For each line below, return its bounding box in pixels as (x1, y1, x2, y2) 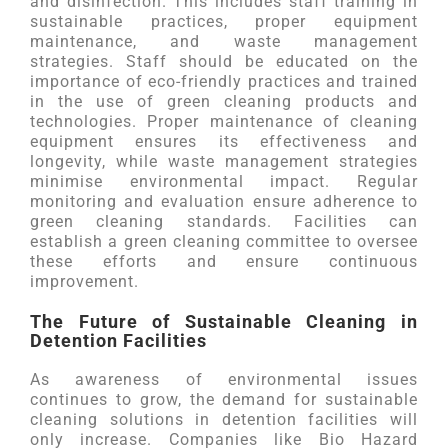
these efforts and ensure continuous (30, 252, 418, 271)
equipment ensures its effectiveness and (30, 132, 418, 151)
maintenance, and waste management (30, 32, 418, 51)
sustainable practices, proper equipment (30, 12, 418, 31)
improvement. (30, 272, 139, 291)
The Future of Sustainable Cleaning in (30, 311, 418, 332)
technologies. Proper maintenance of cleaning (30, 112, 418, 131)
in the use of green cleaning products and (30, 92, 418, 111)
